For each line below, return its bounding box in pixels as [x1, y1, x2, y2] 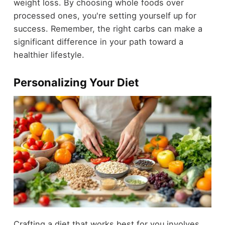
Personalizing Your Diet [13, 75, 139, 89]
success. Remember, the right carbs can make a [13, 23, 202, 34]
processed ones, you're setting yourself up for [13, 10, 196, 21]
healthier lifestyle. [13, 49, 84, 60]
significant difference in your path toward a [13, 36, 183, 47]
